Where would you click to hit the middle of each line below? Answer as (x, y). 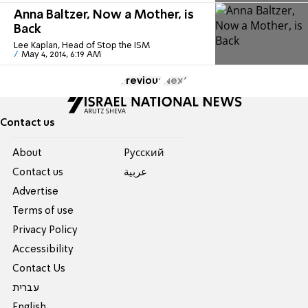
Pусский (144, 153)
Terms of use (43, 211)
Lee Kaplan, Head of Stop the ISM (82, 45)
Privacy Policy (45, 230)
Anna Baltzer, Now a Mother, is (104, 15)
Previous (141, 81)
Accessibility (43, 249)
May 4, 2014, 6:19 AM (61, 54)
